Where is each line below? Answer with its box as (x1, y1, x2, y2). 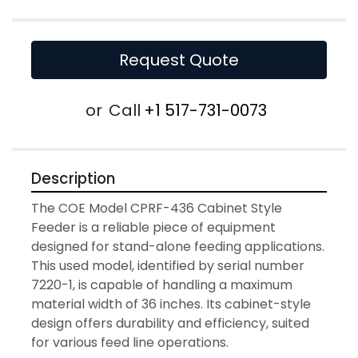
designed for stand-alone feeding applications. (31, 237, 324, 257)
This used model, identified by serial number (31, 257, 304, 276)
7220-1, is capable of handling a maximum (31, 276, 292, 295)
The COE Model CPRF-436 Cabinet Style (31, 199, 282, 218)
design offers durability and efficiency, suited (31, 314, 309, 333)
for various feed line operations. (31, 333, 229, 352)
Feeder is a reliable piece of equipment (31, 218, 276, 237)
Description (31, 168, 115, 190)
